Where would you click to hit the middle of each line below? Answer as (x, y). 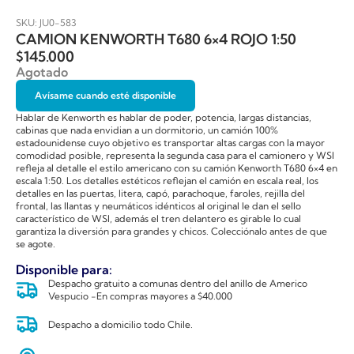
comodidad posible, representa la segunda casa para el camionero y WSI (175, 155)
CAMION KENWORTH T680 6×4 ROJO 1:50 (156, 39)
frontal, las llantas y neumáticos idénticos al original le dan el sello (158, 205)
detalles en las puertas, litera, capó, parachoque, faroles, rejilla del (160, 193)
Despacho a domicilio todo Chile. (121, 324)
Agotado (42, 72)
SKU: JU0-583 (46, 22)
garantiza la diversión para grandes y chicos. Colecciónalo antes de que (171, 231)
